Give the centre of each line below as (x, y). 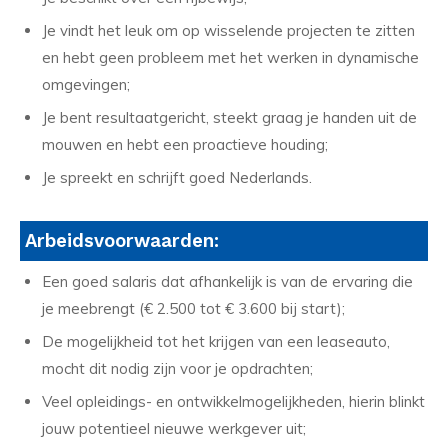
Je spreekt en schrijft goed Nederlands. (177, 177)
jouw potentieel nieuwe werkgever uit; (174, 429)
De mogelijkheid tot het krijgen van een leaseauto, (216, 342)
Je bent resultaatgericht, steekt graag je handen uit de (229, 117)
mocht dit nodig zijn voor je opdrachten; (177, 369)
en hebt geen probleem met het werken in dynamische (230, 57)
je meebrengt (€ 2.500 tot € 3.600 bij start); (193, 309)
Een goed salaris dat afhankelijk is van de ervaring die (227, 282)
